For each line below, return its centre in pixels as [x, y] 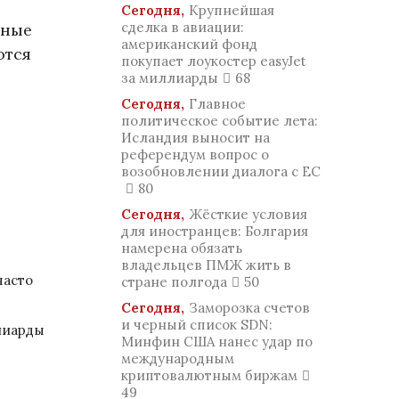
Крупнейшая [232, 10]
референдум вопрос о [195, 155]
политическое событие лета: [220, 121]
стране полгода [174, 282]
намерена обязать [182, 248]
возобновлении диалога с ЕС [221, 171]
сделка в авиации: [183, 27]
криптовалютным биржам [209, 375]
